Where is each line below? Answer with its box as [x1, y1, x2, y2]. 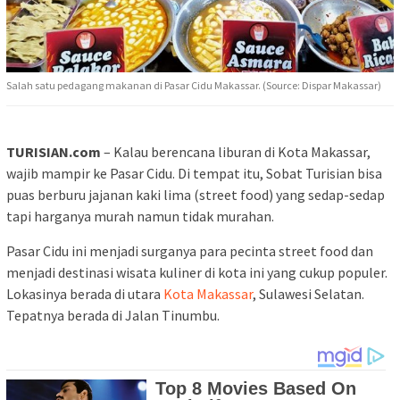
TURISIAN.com [6, 143, 101, 162]
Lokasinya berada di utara [6, 285, 163, 304]
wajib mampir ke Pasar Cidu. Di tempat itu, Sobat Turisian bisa [6, 164, 382, 183]
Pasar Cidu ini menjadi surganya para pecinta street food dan [6, 242, 373, 261]
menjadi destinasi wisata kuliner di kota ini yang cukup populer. [6, 263, 387, 282]
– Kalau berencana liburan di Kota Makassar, [101, 143, 371, 162]
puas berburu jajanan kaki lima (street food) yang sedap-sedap [6, 186, 385, 204]
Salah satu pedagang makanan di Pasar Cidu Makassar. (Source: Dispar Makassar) [6, 79, 381, 93]
